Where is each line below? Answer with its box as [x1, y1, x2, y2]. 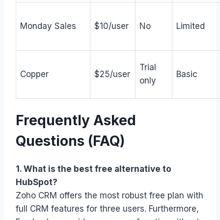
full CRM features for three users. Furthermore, [16, 204, 199, 214]
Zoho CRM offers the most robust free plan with [16, 191, 203, 201]
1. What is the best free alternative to [16, 164, 171, 174]
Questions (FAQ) [16, 132, 125, 149]
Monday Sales [20, 21, 76, 31]
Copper [20, 69, 49, 79]
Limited [176, 21, 205, 31]
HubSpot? [16, 177, 57, 188]
